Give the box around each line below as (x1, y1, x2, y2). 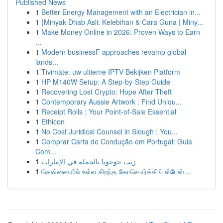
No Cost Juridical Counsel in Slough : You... (41, 126, 178, 136)
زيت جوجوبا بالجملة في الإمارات (41, 156, 136, 166)
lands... (35, 57, 58, 67)
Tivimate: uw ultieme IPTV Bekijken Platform (41, 67, 180, 77)
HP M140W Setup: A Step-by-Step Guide (41, 77, 170, 87)
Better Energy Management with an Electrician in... (41, 7, 201, 17)
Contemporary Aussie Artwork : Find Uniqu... (41, 97, 182, 107)
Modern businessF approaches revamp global (41, 47, 186, 57)
